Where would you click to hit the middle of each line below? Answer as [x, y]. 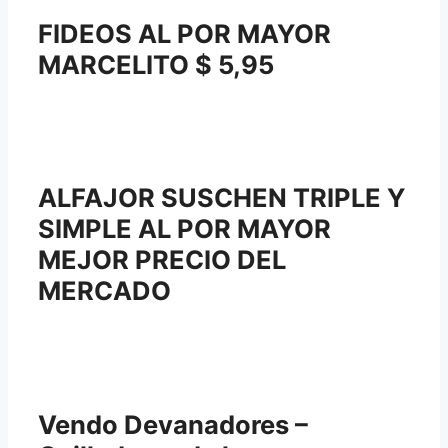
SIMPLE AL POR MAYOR [184, 229]
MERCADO [104, 291]
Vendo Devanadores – [173, 424]
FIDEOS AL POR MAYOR [184, 34]
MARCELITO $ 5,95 [156, 65]
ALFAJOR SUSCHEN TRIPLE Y [221, 198]
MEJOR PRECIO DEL [162, 260]
